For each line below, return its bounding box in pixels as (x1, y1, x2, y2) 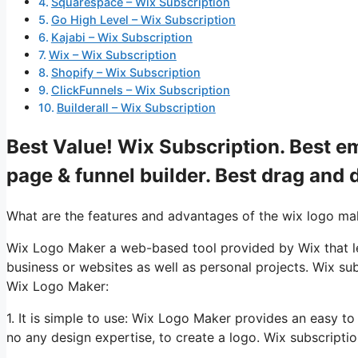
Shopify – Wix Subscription (50, 66, 201, 80)
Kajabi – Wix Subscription (50, 30, 193, 45)
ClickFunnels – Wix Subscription (50, 83, 230, 97)
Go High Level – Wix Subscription (50, 13, 236, 27)
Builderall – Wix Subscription (56, 101, 216, 115)
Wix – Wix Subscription (48, 48, 177, 62)
